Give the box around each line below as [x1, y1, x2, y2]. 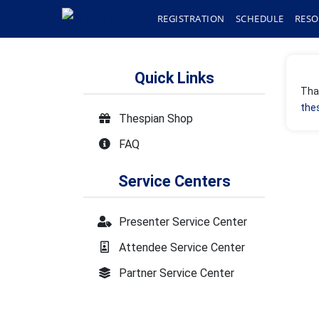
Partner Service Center [119, 266, 235, 280]
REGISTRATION [157, 12, 225, 25]
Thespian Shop [119, 112, 194, 125]
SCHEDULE [235, 12, 284, 25]
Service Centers [117, 172, 231, 190]
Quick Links [134, 69, 214, 87]
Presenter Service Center [119, 215, 248, 229]
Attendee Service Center [119, 241, 246, 254]
